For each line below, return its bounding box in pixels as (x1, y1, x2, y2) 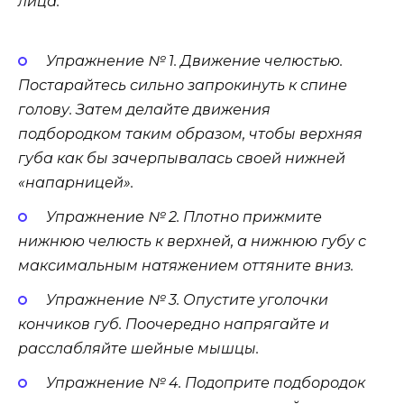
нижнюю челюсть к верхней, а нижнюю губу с (18, 232, 366, 250)
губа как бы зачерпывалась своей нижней (18, 149, 345, 167)
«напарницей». (18, 173, 133, 191)
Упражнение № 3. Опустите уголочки (45, 290, 328, 308)
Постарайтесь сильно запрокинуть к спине (18, 76, 347, 94)
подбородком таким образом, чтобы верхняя (18, 124, 363, 142)
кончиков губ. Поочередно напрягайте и (18, 315, 329, 333)
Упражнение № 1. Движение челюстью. (45, 51, 343, 69)
